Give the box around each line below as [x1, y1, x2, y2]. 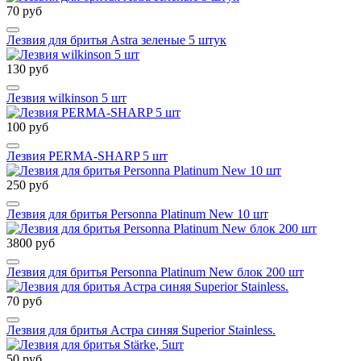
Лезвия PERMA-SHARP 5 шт [6, 148, 168, 163]
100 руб [6, 119, 48, 134]
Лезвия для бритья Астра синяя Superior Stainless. [6, 322, 276, 337]
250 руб [6, 177, 48, 192]
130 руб [6, 61, 48, 76]
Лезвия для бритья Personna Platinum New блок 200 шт [6, 264, 304, 279]
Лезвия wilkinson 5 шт [6, 90, 127, 105]
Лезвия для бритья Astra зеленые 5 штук [6, 32, 226, 47]
